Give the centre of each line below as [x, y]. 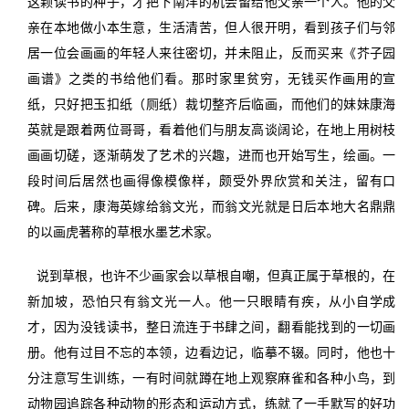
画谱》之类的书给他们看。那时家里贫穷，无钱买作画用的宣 [211, 78]
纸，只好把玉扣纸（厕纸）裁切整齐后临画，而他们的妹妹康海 [211, 104]
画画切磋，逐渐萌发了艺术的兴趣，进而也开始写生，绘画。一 [211, 155]
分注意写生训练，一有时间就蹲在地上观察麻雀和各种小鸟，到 [211, 378]
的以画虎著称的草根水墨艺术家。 [123, 231]
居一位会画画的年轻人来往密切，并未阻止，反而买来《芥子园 [211, 52]
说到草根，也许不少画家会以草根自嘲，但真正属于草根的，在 [216, 275]
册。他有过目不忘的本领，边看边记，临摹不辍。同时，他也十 [211, 352]
